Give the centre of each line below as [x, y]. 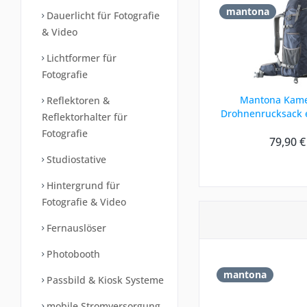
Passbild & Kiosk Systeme [104, 280]
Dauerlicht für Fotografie [102, 15]
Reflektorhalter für [85, 117]
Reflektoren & [77, 100]
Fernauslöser [75, 228]
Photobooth [72, 254]
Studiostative [75, 159]
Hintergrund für [82, 185]
